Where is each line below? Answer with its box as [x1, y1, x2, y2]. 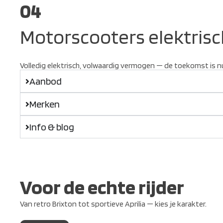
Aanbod [29, 75, 62, 87]
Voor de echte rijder [20, 175, 184, 199]
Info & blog [29, 121, 74, 133]
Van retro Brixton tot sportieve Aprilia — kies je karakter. [20, 199, 207, 209]
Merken [29, 98, 60, 110]
